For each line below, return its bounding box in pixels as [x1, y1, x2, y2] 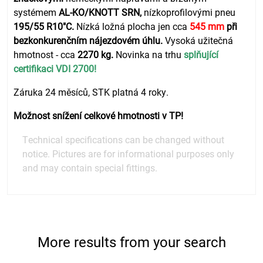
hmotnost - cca [14, 48, 76, 60]
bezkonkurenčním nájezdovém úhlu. [14, 33, 163, 46]
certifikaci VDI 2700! [14, 62, 97, 75]
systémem [14, 5, 59, 18]
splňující [184, 48, 219, 60]
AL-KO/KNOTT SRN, [59, 5, 144, 18]
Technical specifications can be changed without [22, 133, 225, 146]
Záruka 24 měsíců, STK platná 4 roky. [14, 85, 169, 98]
